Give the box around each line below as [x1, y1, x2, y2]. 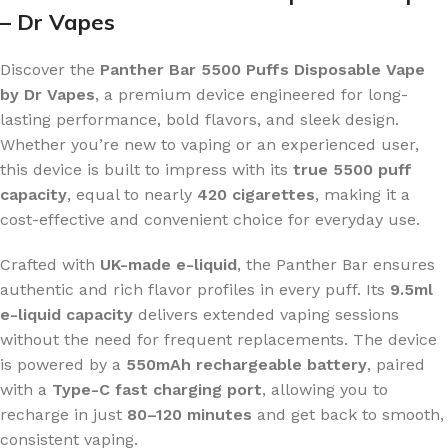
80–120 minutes [127, 404, 252, 424]
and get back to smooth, [252, 404, 444, 424]
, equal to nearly [67, 184, 197, 204]
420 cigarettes [197, 184, 315, 204]
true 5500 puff [293, 159, 412, 179]
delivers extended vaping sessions [133, 304, 399, 324]
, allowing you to [262, 379, 388, 399]
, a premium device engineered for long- [95, 84, 408, 104]
